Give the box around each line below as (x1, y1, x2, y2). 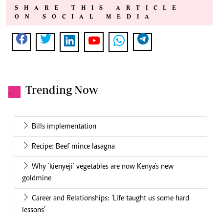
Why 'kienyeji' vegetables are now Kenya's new (32, 163, 174, 171)
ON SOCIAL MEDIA (15, 13, 155, 20)
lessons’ (22, 206, 45, 215)
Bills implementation (32, 123, 96, 131)
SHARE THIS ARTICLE (15, 4, 182, 11)
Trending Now (25, 83, 98, 97)
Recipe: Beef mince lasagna (32, 143, 115, 151)
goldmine (22, 175, 51, 183)
